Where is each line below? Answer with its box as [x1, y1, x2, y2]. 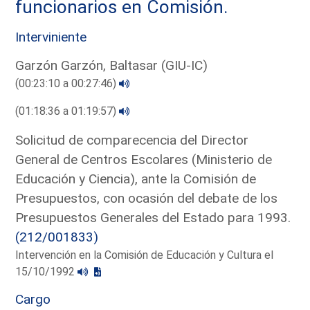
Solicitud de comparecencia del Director [15, 131, 249, 148]
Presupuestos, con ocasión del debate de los [15, 190, 278, 206]
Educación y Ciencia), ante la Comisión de [15, 170, 257, 187]
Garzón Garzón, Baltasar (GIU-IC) [15, 57, 208, 73]
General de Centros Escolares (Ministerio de [15, 151, 273, 167]
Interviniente [15, 28, 87, 45]
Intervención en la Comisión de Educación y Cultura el [15, 248, 274, 262]
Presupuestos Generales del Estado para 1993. [15, 209, 291, 226]
